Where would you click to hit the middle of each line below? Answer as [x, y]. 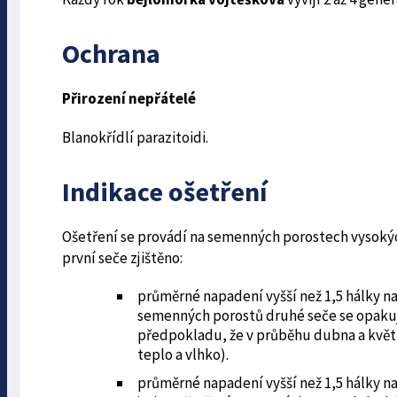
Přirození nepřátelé [128, 98]
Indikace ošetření [164, 191]
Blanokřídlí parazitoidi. [135, 137]
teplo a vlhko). [183, 354]
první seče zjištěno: [122, 258]
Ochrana [111, 53]
